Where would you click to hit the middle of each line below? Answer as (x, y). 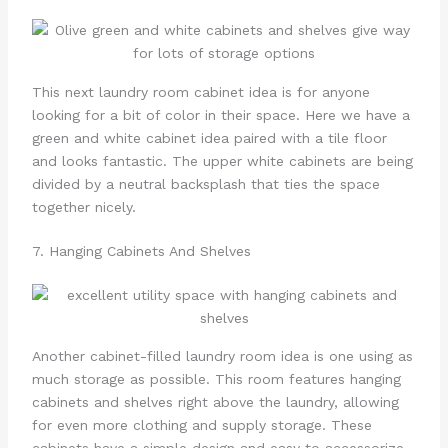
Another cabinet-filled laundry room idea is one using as (222, 355)
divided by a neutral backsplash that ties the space (205, 183)
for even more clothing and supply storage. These (201, 424)
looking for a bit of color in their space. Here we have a (220, 114)
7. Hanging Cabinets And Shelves (141, 250)
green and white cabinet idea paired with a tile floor (209, 137)
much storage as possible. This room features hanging (216, 378)
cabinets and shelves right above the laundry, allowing (215, 401)
